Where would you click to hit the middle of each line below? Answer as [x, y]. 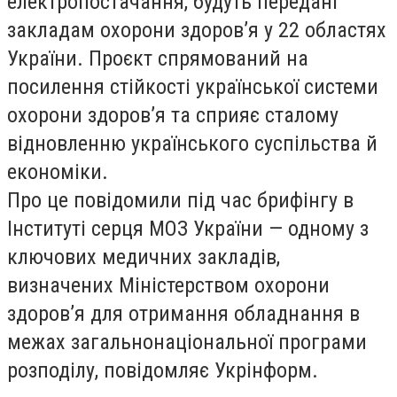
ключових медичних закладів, [144, 257]
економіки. [58, 172]
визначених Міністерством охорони [168, 285]
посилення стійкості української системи [193, 87]
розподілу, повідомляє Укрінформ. [163, 370]
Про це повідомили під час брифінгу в [180, 200]
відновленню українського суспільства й [192, 144]
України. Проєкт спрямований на [158, 58]
